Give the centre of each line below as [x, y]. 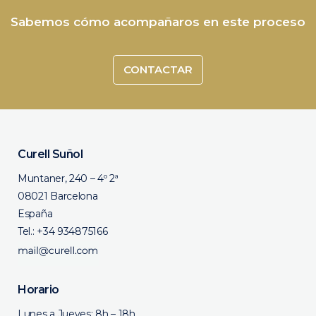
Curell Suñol [50, 154]
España [35, 214]
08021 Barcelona [58, 196]
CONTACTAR [158, 69]
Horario [38, 290]
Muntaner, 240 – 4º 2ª [68, 178]
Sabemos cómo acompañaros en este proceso [158, 22]
